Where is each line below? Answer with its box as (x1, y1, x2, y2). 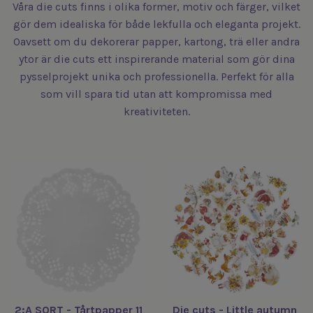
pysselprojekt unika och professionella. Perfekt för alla (19, 70, 294, 83)
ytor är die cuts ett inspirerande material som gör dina (18, 52, 295, 66)
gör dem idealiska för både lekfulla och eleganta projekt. (13, 17, 300, 31)
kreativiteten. (123, 105, 190, 118)
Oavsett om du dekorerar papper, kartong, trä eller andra (13, 35, 300, 48)
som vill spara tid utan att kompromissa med (41, 87, 272, 101)
